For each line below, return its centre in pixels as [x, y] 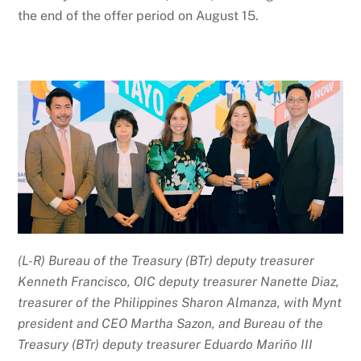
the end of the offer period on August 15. [139, 15]
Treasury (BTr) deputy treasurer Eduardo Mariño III [166, 345]
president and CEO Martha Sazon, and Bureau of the [171, 324]
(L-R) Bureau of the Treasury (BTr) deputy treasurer [166, 261]
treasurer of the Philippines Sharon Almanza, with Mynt [180, 303]
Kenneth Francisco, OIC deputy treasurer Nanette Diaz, [179, 282]
